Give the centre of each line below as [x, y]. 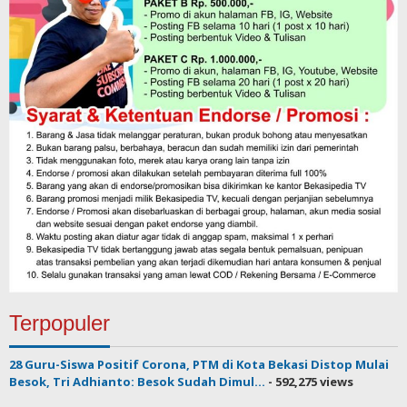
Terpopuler [60, 323]
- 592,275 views [309, 382]
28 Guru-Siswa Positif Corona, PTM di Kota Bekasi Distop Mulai [199, 364]
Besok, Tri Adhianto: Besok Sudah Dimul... [137, 382]
